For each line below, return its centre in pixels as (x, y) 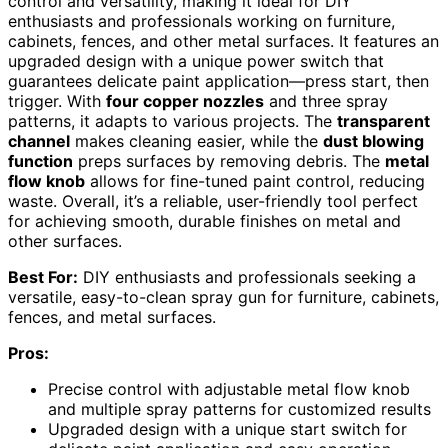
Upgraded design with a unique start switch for (227, 428)
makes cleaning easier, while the (196, 140)
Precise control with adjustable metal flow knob (229, 388)
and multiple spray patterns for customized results (239, 408)
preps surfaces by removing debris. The (229, 160)
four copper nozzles (185, 100)
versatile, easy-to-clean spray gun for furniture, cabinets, (223, 296)
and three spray (326, 100)
